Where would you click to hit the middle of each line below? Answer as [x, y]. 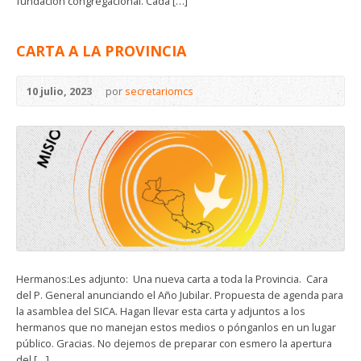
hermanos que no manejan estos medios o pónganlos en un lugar [176, 327]
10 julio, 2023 [59, 91]
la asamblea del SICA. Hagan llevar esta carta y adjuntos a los [161, 311]
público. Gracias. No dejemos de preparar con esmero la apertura [174, 343]
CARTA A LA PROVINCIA [101, 50]
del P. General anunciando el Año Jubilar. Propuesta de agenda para [180, 295]
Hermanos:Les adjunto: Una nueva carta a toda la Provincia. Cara [172, 278]
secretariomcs [159, 91]
